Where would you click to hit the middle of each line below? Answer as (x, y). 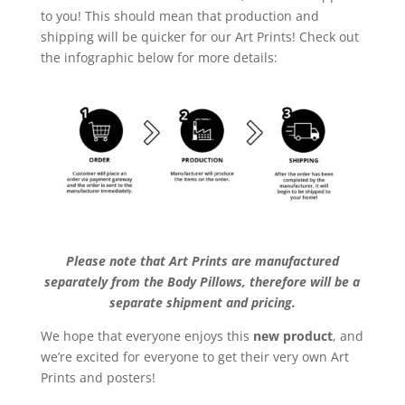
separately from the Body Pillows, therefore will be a (202, 282)
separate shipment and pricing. (202, 303)
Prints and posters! (98, 378)
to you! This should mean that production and (179, 16)
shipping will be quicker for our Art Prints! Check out (199, 37)
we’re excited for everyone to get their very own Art (194, 357)
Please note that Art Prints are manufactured (202, 261)
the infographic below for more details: (159, 58)
